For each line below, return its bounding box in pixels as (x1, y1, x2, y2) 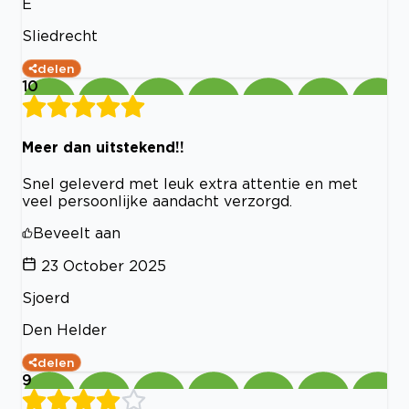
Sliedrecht (22, 26, 98, 44)
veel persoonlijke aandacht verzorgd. (22, 193, 292, 210)
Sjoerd (22, 289, 69, 307)
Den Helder (22, 321, 107, 339)
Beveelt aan (33, 225, 121, 242)
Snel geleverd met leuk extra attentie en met (22, 175, 358, 193)
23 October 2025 (41, 257, 166, 275)
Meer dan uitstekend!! (22, 138, 184, 155)
